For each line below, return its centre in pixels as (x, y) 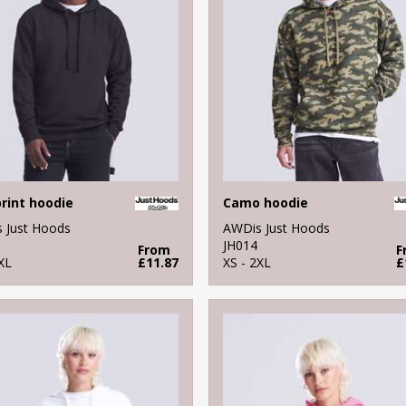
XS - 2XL (246, 262)
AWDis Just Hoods (276, 227)
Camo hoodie (265, 202)
